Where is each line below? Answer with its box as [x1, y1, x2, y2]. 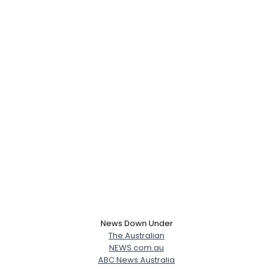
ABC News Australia [98, 253, 175, 266]
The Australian [108, 229, 165, 241]
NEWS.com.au [109, 241, 164, 253]
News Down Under [100, 217, 173, 229]
